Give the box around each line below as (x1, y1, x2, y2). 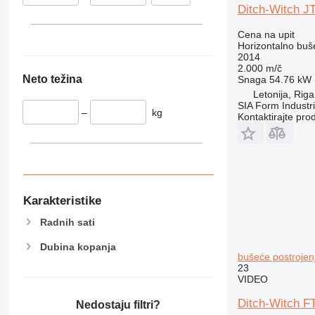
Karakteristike (22, 193, 101, 207)
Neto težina (22, 73, 82, 86)
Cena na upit (237, 29, 295, 40)
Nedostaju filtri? (75, 298, 160, 311)
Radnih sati (39, 217, 95, 229)
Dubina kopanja (39, 240, 116, 252)
